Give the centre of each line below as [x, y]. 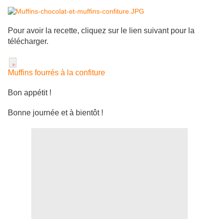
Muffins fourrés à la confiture [56, 73]
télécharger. [28, 42]
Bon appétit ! [30, 93]
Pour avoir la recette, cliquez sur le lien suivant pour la [101, 31]
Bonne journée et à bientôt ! [55, 113]
